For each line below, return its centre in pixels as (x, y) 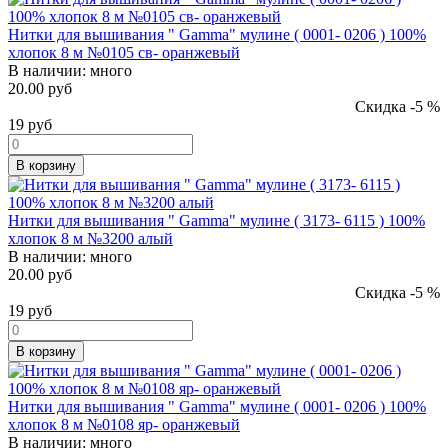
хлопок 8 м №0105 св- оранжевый (124, 52)
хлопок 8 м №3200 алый (90, 238)
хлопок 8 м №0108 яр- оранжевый (124, 424)
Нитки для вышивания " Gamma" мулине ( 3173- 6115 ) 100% (216, 220)
